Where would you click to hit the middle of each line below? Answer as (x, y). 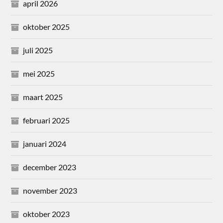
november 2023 (50, 190)
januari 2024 (45, 143)
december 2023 (50, 167)
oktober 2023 (47, 214)
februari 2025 (47, 120)
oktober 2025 (47, 26)
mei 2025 (39, 73)
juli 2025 (38, 50)
